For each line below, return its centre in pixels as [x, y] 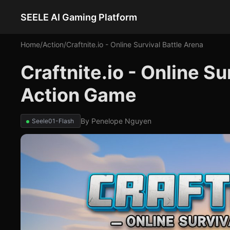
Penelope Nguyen [121, 121]
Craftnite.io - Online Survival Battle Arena [135, 44]
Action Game [79, 95]
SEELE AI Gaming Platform [79, 17]
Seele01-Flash [53, 121]
